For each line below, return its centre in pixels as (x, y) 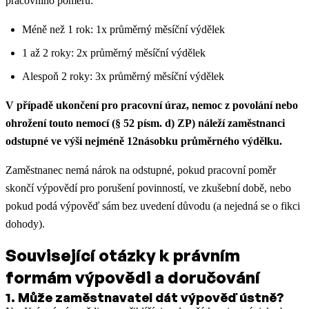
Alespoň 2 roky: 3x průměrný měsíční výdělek (123, 76)
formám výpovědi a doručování (133, 277)
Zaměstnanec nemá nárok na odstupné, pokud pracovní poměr (141, 170)
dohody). (25, 223)
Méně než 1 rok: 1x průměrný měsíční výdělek (123, 29)
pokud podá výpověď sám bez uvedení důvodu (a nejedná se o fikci (153, 206)
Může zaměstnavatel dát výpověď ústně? (151, 297)
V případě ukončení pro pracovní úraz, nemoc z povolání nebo (152, 105)
